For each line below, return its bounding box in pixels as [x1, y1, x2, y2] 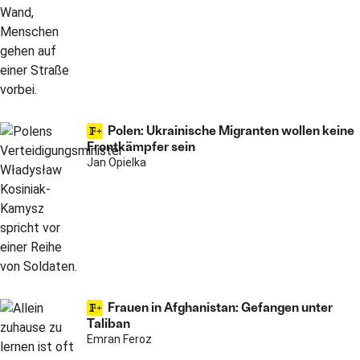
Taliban [87, 315, 130, 330]
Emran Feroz [87, 333, 152, 346]
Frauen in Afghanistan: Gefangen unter [108, 299, 333, 314]
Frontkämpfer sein [87, 138, 195, 153]
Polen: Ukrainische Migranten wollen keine [108, 122, 354, 137]
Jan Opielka [87, 156, 146, 169]
